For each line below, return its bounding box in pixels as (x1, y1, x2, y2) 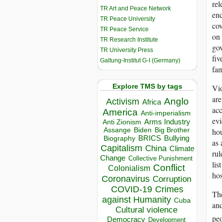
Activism (106, 97, 139, 107)
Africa (142, 98, 161, 107)
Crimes (155, 184, 183, 195)
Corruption (153, 174, 191, 184)
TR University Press (100, 46, 153, 54)
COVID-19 (111, 184, 152, 195)
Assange (103, 126, 131, 134)
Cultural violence (115, 205, 177, 215)
